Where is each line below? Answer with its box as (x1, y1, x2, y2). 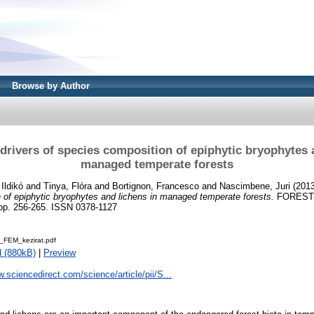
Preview (43, 247, 76, 259)
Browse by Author (12, 81, 90, 91)
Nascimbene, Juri (219, 180, 290, 191)
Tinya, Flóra (43, 180, 92, 191)
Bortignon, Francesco (112, 180, 199, 191)
